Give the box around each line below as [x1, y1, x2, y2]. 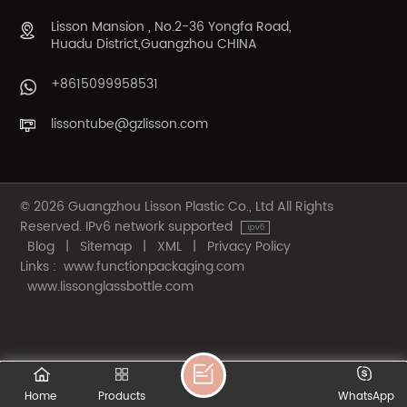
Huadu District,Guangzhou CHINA [51, 34, 258, 55]
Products [98, 388, 146, 405]
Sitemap [80, 236, 133, 257]
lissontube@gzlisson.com [51, 114, 209, 134]
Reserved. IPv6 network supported [20, 216, 237, 237]
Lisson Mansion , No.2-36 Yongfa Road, [51, 16, 293, 37]
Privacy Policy [207, 236, 292, 257]
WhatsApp [338, 388, 395, 405]
